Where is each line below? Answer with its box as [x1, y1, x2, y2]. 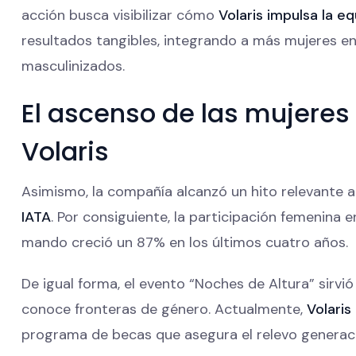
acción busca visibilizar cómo [21, 5, 219, 25]
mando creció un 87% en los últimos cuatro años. [21, 232, 348, 252]
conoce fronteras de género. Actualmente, [21, 299, 307, 319]
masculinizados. [21, 56, 125, 75]
